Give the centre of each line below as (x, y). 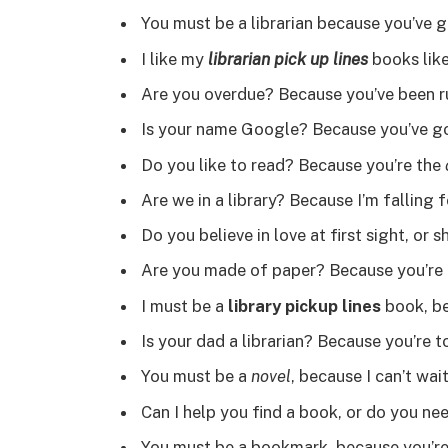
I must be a (184, 305)
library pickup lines (304, 305)
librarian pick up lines (288, 58)
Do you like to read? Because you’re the (293, 164)
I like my (172, 58)
